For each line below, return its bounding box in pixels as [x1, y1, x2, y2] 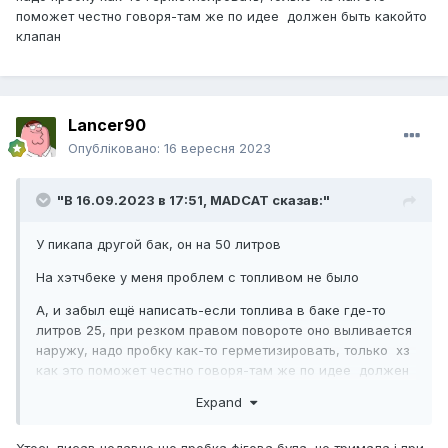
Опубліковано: [68, 140, 164, 157]
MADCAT [210, 192, 269, 209]
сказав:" [269, 192, 330, 209]
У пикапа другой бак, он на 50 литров [36, 236, 281, 253]
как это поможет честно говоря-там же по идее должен [36, 362, 409, 379]
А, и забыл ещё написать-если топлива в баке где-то [36, 302, 386, 319]
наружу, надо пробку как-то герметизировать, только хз [36, 342, 410, 359]
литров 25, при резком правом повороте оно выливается [36, 322, 412, 339]
